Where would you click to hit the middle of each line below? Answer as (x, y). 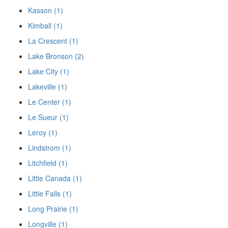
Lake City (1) (49, 71)
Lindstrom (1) (50, 147)
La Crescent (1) (53, 40)
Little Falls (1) (50, 193)
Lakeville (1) (48, 86)
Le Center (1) (50, 102)
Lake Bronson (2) (56, 56)
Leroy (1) (43, 132)
